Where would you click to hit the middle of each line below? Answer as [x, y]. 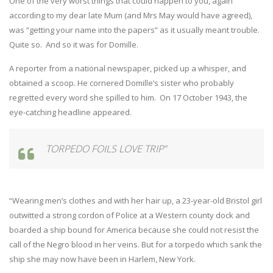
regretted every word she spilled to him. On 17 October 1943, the [128, 97]
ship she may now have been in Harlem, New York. [102, 259]
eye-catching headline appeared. [70, 112]
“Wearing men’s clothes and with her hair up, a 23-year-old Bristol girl [136, 200]
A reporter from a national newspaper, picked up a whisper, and [128, 68]
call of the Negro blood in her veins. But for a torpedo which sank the [136, 244]
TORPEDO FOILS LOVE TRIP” [106, 148]
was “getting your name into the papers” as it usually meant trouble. [134, 30]
